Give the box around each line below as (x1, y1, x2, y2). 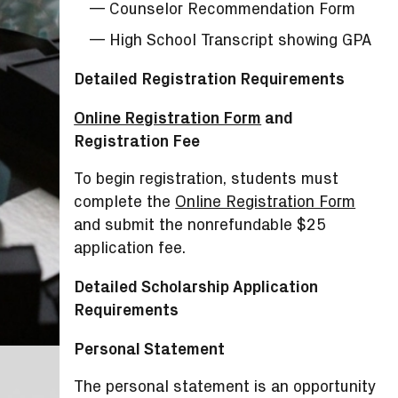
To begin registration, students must (74, 169, 339, 188)
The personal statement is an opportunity (74, 377, 377, 396)
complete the (74, 192, 176, 211)
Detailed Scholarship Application (74, 277, 319, 297)
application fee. (74, 238, 187, 258)
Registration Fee (74, 131, 201, 151)
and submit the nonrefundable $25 (74, 215, 327, 235)
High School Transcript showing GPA (109, 30, 372, 50)
